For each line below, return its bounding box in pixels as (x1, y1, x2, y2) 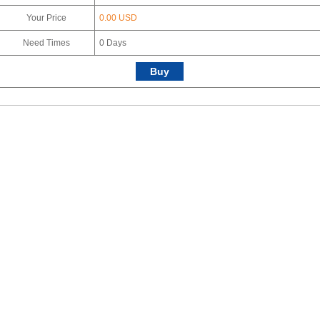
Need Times (22, 37, 70, 48)
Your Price (26, 12, 66, 23)
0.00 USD (99, 12, 137, 23)
